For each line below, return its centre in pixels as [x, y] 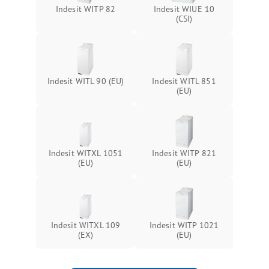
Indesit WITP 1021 [184, 225]
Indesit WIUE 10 [184, 9]
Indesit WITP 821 [184, 153]
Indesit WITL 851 [184, 81]
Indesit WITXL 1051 [86, 153]
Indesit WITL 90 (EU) [86, 81]
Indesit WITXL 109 [86, 225]
